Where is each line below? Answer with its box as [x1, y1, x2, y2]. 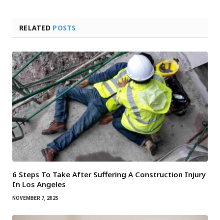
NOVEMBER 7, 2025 [12, 195, 58, 201]
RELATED [19, 23, 53, 33]
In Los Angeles [12, 179, 66, 189]
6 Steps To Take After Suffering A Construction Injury [12, 169, 206, 179]
